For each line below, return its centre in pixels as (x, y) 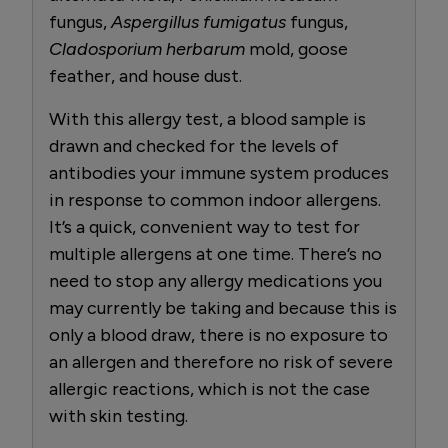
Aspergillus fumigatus (198, 21)
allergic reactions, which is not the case (209, 388)
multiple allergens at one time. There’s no (215, 253)
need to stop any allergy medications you (215, 280)
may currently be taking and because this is (223, 307)
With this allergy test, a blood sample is (207, 118)
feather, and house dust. (145, 75)
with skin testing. (118, 415)
